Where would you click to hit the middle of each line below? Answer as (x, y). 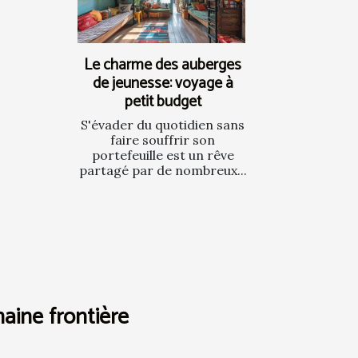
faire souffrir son (163, 139)
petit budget (163, 101)
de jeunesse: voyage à (163, 83)
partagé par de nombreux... (163, 170)
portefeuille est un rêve (163, 155)
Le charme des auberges (163, 65)
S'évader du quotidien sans (163, 124)
